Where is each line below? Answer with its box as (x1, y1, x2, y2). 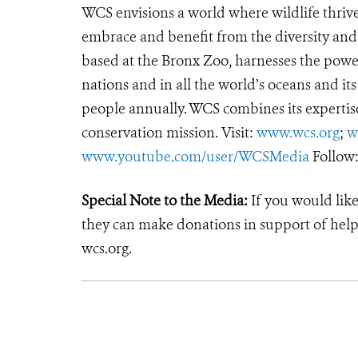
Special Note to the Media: (82, 190, 248, 210)
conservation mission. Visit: (82, 122, 257, 142)
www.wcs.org (257, 122, 340, 142)
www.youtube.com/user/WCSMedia (82, 146, 309, 166)
